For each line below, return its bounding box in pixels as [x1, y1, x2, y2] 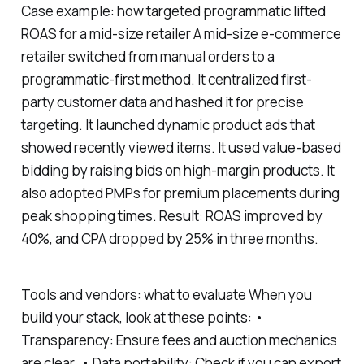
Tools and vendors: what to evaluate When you [20, 284, 312, 304]
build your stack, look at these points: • [20, 307, 264, 327]
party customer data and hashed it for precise [20, 93, 304, 112]
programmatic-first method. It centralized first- [20, 70, 312, 89]
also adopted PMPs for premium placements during [20, 184, 340, 203]
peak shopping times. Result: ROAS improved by [20, 206, 323, 226]
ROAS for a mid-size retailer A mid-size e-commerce [20, 24, 341, 44]
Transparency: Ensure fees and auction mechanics [20, 330, 337, 349]
